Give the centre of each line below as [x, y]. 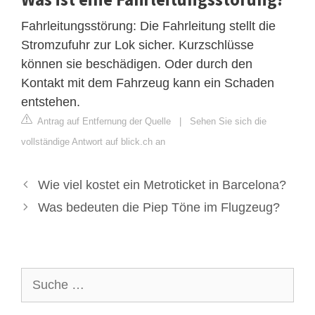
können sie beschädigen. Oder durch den [137, 64]
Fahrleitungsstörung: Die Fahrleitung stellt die [148, 26]
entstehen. [51, 102]
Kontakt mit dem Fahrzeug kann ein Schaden [148, 83]
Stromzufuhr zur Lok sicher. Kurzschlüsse [137, 45]
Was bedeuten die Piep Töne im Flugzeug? [159, 207]
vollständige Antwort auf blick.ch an [93, 141]
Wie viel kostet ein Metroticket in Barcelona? [162, 185]
